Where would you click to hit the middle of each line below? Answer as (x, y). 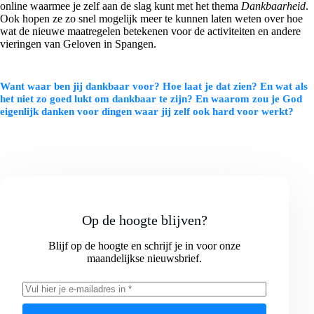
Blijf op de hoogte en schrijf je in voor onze (145, 246)
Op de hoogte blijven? (144, 220)
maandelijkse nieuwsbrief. (145, 259)
